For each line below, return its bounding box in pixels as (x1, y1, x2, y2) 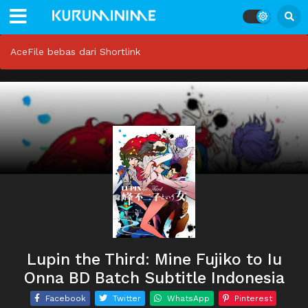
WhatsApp (167, 294, 210, 304)
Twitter (113, 294, 141, 304)
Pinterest (234, 294, 272, 304)
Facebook (45, 294, 86, 304)
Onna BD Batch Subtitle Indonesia (23, 269, 285, 288)
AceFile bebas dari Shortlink (10, 46, 140, 57)
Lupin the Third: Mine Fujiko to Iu (26, 250, 282, 269)
